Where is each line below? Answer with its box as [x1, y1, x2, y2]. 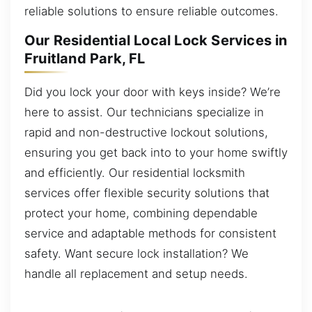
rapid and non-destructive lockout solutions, [24, 125, 268, 139]
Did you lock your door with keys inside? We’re [24, 84, 281, 99]
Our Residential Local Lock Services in [24, 32, 288, 49]
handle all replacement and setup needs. [24, 266, 248, 281]
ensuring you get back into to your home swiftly [24, 145, 288, 159]
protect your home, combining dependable [24, 205, 258, 220]
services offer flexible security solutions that [24, 185, 270, 200]
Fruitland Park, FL [24, 50, 146, 68]
